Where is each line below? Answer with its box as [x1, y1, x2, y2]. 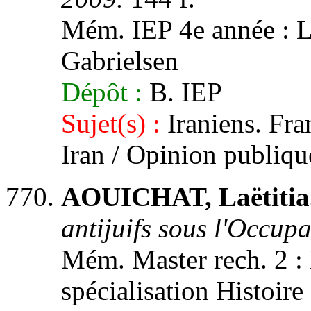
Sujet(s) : [61, 108, 160, 138]
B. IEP [142, 77, 222, 107]
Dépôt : [61, 77, 142, 107]
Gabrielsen [61, 46, 178, 76]
